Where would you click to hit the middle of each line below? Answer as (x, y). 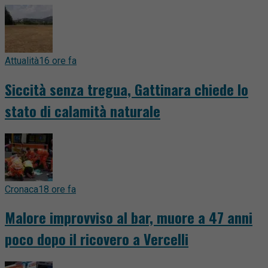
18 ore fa (57, 189)
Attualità (22, 60)
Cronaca (22, 189)
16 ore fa (58, 60)
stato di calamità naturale (83, 110)
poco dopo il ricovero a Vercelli (97, 239)
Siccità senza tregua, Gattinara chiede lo (127, 89)
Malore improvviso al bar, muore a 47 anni (129, 217)
